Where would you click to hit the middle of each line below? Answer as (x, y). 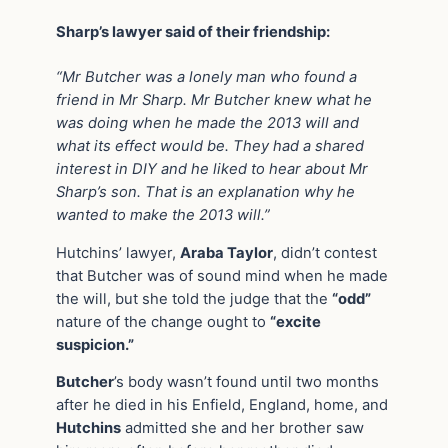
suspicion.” (95, 344)
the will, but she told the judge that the (194, 298)
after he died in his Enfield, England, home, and (222, 405)
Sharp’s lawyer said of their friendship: (193, 32)
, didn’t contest (325, 252)
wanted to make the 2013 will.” (163, 214)
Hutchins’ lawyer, (118, 252)
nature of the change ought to (163, 321)
